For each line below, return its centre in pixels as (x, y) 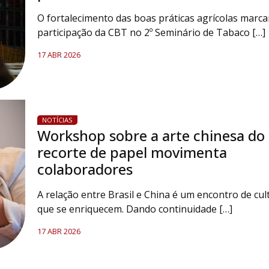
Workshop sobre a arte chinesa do (151, 135)
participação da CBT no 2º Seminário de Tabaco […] (151, 32)
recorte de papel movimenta (132, 152)
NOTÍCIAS (57, 120)
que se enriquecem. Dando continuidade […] (134, 209)
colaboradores (85, 169)
